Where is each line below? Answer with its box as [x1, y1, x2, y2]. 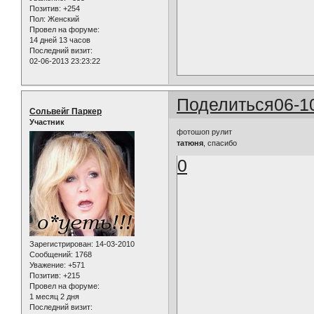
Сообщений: [29, 250, 73, 259]
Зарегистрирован [29, 239, 91, 248]
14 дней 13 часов [29, 36, 90, 45]
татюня [177, 138, 204, 147]
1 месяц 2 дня [29, 292, 79, 301]
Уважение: [29, 260, 66, 269]
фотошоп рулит [177, 127, 233, 136]
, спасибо [203, 138, 238, 147]
